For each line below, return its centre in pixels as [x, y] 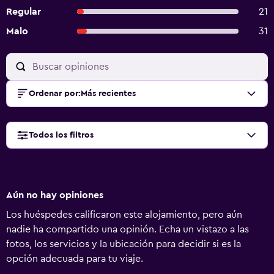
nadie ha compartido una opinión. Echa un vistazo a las [128, 229]
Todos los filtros [61, 135]
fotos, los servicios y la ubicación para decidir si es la [124, 244]
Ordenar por [54, 94]
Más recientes [108, 94]
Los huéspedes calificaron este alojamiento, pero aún [124, 215]
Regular [24, 12]
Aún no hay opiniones [55, 195]
